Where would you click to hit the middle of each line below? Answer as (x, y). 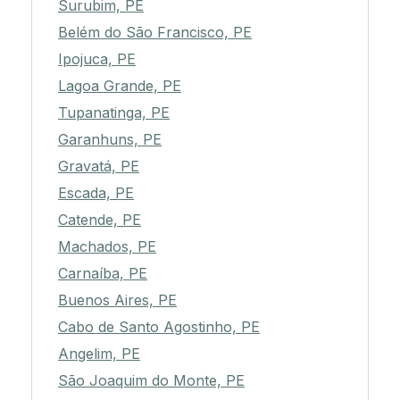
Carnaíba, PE (103, 274)
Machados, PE (107, 247)
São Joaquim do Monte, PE (151, 381)
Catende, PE (100, 220)
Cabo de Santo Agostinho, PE (159, 327)
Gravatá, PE (99, 167)
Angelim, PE (99, 354)
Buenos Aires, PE (117, 300)
